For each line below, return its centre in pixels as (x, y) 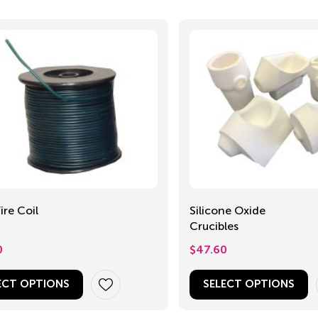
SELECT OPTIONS (248, 285)
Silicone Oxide (227, 211)
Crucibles (214, 226)
